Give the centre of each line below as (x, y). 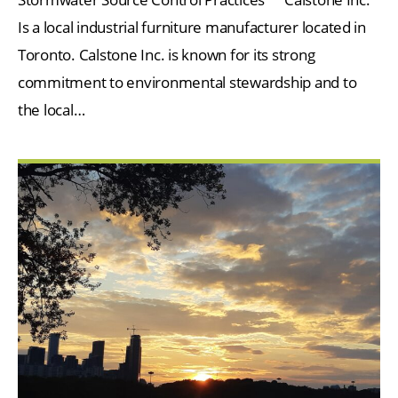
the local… (52, 109)
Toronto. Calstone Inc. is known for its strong (167, 54)
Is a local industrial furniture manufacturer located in (192, 27)
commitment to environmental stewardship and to (187, 82)
